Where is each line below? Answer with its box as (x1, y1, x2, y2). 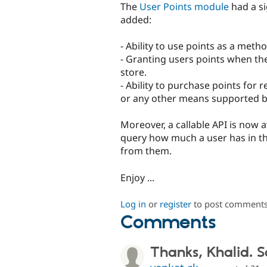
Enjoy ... (120, 170, 154, 184)
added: (120, 13, 151, 27)
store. (120, 66, 147, 79)
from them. (120, 144, 172, 158)
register (160, 197, 191, 210)
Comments (120, 210, 216, 235)
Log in (120, 197, 146, 210)
